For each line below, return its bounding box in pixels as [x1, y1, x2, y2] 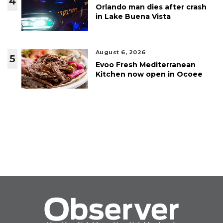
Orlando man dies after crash [95, 2, 207, 11]
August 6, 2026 [95, 48, 146, 56]
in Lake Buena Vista [95, 11, 171, 21]
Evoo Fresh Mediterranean [95, 60, 196, 69]
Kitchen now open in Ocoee [95, 69, 203, 79]
